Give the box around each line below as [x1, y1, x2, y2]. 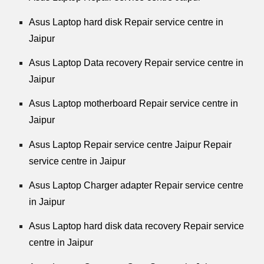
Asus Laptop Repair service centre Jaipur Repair [29, 139, 232, 150]
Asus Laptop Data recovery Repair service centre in [29, 57, 244, 68]
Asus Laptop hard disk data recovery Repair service [29, 221, 245, 232]
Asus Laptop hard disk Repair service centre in [29, 16, 224, 27]
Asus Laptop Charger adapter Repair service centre [29, 180, 244, 190]
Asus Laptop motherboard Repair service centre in [29, 98, 239, 109]
